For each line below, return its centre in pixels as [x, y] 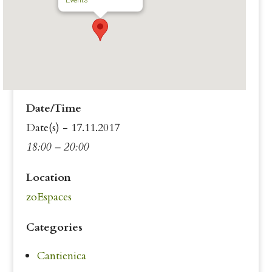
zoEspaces [49, 197]
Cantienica [61, 256]
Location [48, 178]
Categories [54, 227]
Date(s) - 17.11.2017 [73, 128]
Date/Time [53, 108]
